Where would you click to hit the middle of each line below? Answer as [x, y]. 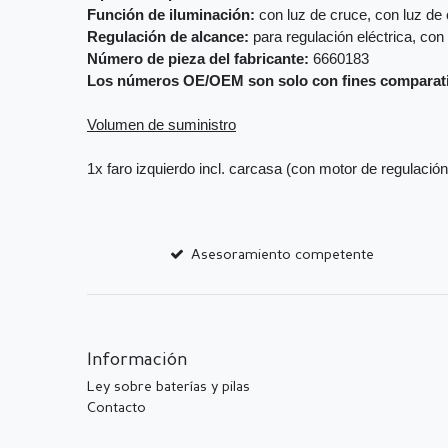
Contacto [116, 408]
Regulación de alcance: [168, 37]
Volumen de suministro [161, 125]
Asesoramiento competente [283, 255]
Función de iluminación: [171, 15]
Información [137, 361]
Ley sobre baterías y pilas [168, 387]
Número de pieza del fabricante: [198, 59]
